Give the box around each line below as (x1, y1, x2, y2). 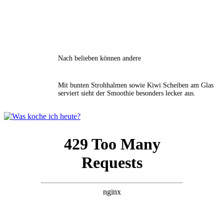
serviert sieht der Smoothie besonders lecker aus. (58, 89, 195, 97)
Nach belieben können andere (58, 54, 141, 62)
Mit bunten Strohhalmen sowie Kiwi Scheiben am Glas (58, 81, 213, 89)
